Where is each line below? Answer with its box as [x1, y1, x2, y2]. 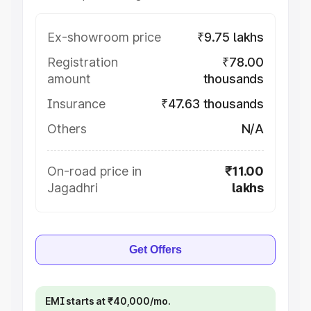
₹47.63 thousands [160, 96, 264, 111]
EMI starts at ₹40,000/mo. [45, 295, 171, 307]
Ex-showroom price [47, 30, 161, 44]
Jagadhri [47, 180, 98, 195]
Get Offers [129, 244, 182, 255]
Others [47, 121, 87, 136]
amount [47, 72, 91, 86]
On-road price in [47, 164, 142, 178]
